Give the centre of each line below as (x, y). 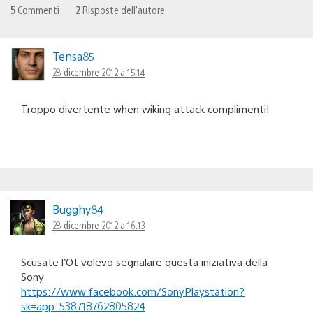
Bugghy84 (78, 210)
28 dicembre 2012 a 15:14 (99, 72)
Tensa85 (74, 57)
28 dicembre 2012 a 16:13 (99, 225)
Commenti (37, 10)
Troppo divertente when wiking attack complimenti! (145, 109)
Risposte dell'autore (123, 10)
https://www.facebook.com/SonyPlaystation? (133, 291)
